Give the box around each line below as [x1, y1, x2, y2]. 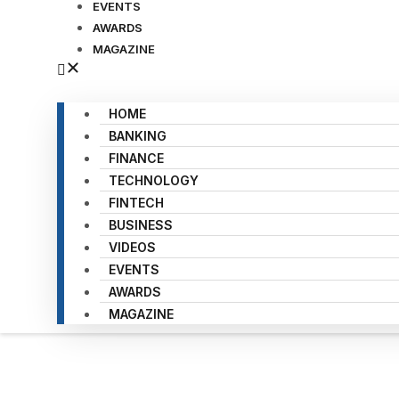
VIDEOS [109, 240, 156, 255]
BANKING [109, 128, 167, 143]
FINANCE [109, 151, 164, 166]
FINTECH [109, 195, 164, 210]
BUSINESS [109, 217, 173, 232]
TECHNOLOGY [109, 173, 199, 188]
